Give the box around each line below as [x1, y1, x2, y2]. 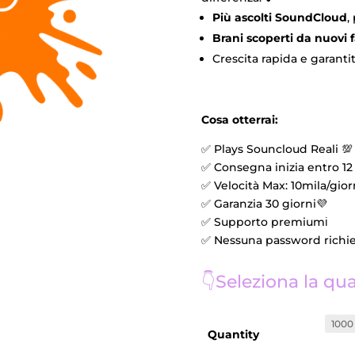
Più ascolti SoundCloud [212, 10, 347, 25]
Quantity [207, 326, 259, 342]
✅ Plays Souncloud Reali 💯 [200, 141, 353, 156]
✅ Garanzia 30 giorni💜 [200, 196, 327, 211]
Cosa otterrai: [200, 112, 278, 127]
